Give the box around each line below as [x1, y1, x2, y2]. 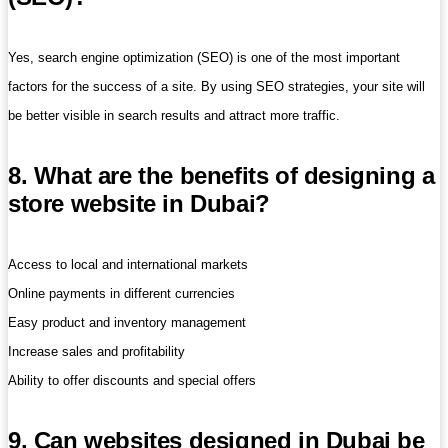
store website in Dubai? [8, 190, 270, 218]
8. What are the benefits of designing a [8, 162, 435, 190]
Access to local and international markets [8, 256, 248, 272]
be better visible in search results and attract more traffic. [8, 108, 340, 124]
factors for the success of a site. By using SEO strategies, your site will [8, 79, 425, 95]
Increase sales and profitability [8, 343, 185, 359]
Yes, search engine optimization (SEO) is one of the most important [8, 50, 400, 66]
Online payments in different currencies [8, 285, 235, 301]
